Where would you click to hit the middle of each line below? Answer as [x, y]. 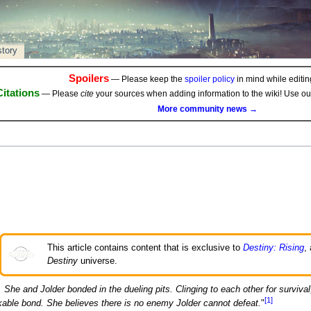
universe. [98, 261]
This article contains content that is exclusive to [145, 248]
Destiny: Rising [274, 248]
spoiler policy [209, 79]
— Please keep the [146, 79]
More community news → [208, 109]
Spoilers [89, 78]
